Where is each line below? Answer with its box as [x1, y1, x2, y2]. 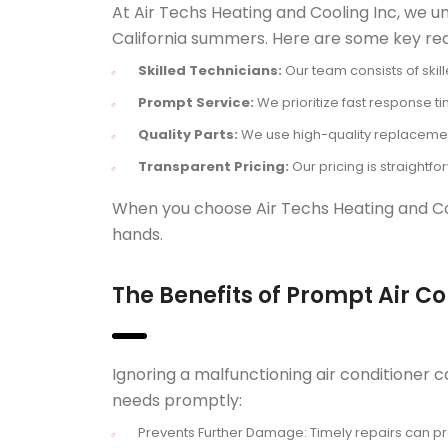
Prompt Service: [138, 93, 254, 112]
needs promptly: [112, 389, 242, 412]
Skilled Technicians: [138, 61, 282, 80]
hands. [112, 223, 163, 246]
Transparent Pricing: [138, 157, 289, 176]
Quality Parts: [138, 125, 238, 144]
